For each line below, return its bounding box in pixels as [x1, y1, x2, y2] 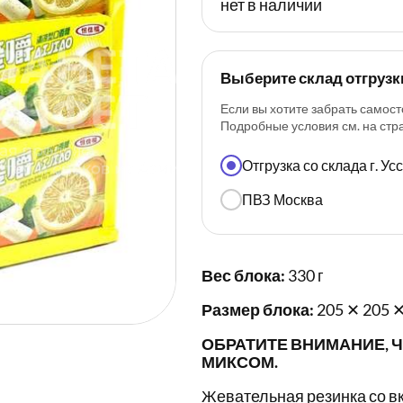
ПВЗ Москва [242, 191, 323, 209]
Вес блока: [201, 265, 285, 286]
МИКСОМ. [201, 352, 278, 372]
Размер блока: [201, 300, 314, 320]
